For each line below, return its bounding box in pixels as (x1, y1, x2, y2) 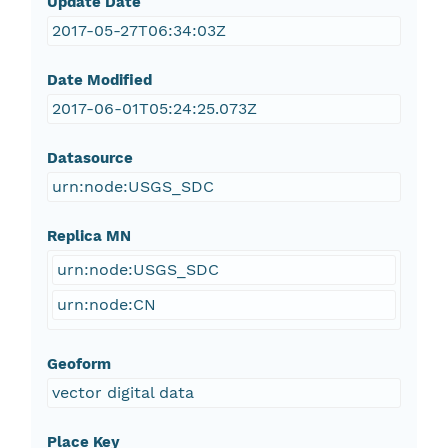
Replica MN (46, 227, 131, 246)
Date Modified (46, 71, 152, 90)
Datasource (46, 149, 133, 168)
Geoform (46, 355, 111, 374)
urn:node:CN (56, 295, 156, 315)
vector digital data (51, 383, 194, 403)
